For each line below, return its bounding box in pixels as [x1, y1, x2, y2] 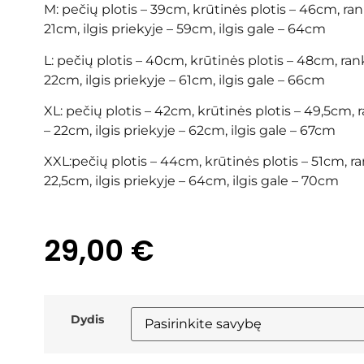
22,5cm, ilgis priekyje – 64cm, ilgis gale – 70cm [43, 173, 339, 189]
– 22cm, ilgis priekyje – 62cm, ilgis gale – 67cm [43, 123, 336, 139]
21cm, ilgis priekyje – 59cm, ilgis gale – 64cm [43, 21, 326, 37]
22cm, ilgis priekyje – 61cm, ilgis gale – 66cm [43, 71, 325, 88]
